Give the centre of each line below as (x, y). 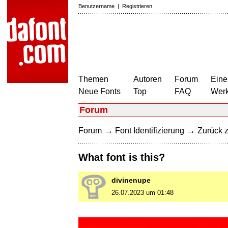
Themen (93, 79)
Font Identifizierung (150, 131)
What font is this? (122, 158)
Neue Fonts (99, 91)
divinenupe (131, 180)
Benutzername (96, 6)
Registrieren (137, 6)
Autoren (148, 79)
